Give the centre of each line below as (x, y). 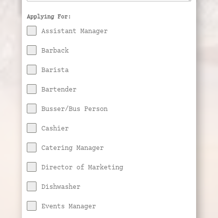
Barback (55, 50)
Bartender (59, 89)
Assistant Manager (74, 30)
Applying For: (49, 16)
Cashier (55, 127)
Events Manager (68, 205)
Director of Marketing (82, 166)
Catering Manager (72, 147)
